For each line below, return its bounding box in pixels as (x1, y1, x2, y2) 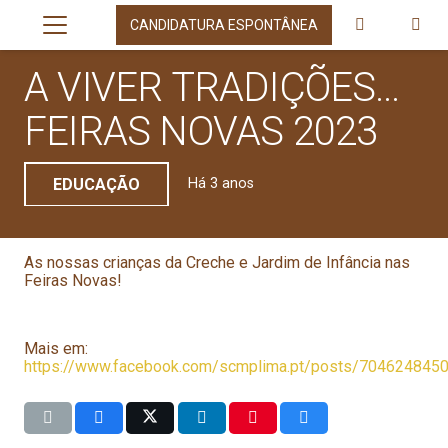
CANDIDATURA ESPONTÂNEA (130, 16, 319, 33)
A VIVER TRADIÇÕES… (24, 63, 400, 111)
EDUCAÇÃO (52, 174, 140, 194)
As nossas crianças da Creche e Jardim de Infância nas (24, 252, 410, 272)
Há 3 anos (187, 175, 254, 193)
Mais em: (24, 338, 88, 358)
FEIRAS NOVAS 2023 (24, 107, 378, 155)
